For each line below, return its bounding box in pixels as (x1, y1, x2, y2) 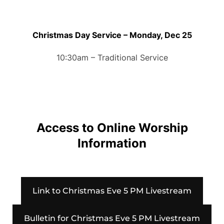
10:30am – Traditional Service (56, 52, 168, 62)
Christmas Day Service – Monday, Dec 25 (32, 29, 192, 40)
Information (77, 135, 146, 150)
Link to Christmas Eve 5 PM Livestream (32, 185, 191, 195)
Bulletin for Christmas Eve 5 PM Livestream (24, 213, 200, 223)
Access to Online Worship (36, 120, 188, 135)
